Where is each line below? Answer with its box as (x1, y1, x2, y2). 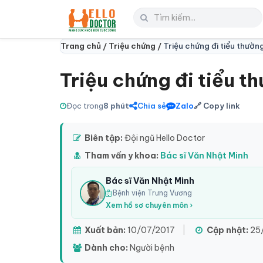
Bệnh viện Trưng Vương (111, 188, 192, 197)
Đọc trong (66, 101, 103, 110)
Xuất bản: (85, 225, 126, 235)
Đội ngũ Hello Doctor (123, 133, 205, 143)
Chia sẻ (137, 101, 166, 110)
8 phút (103, 101, 129, 110)
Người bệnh (128, 242, 174, 253)
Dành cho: (85, 242, 128, 253)
